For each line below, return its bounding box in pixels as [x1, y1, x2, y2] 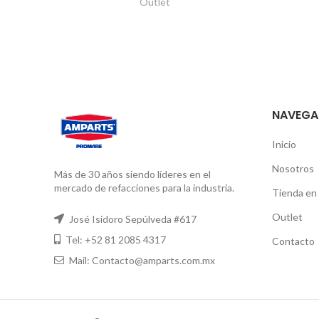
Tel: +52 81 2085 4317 [63, 234, 166, 246]
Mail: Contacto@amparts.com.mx [67, 254, 215, 266]
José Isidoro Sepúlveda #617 [67, 213, 197, 225]
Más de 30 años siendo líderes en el [54, 168, 211, 180]
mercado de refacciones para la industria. [54, 182, 234, 194]
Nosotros [271, 162, 314, 174]
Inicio [271, 138, 296, 150]
